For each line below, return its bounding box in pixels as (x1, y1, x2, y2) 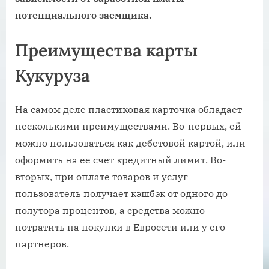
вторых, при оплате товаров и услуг (15, 170, 188, 183)
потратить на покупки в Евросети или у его (15, 220, 225, 233)
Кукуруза (15, 64, 90, 86)
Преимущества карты (15, 38, 198, 61)
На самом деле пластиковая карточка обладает (15, 103, 242, 115)
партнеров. (15, 237, 69, 250)
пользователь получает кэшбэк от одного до (15, 187, 228, 199)
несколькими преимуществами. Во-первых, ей (15, 119, 241, 132)
